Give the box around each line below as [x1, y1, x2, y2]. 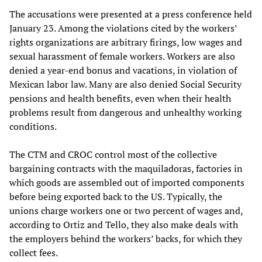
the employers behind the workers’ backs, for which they [9, 232, 242, 245]
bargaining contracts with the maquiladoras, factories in [9, 161, 243, 175]
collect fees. [9, 246, 58, 259]
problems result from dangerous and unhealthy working [9, 105, 242, 119]
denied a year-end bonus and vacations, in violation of [9, 63, 237, 77]
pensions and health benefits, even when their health [9, 91, 231, 105]
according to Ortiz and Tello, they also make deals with [9, 218, 238, 231]
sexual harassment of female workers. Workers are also [9, 49, 235, 63]
